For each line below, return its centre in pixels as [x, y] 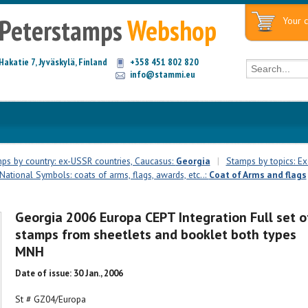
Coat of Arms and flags [257, 175]
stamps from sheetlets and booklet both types [155, 235]
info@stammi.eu [162, 74]
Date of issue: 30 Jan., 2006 [69, 274]
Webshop [172, 30]
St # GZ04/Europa [50, 299]
